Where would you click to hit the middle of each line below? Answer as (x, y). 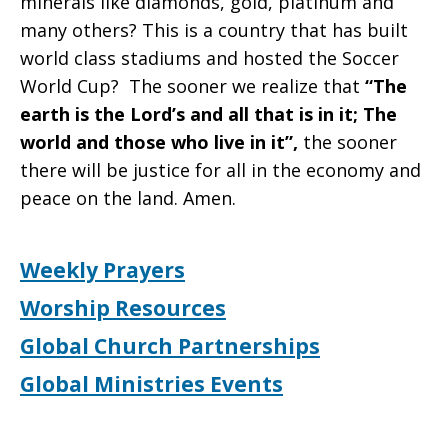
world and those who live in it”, (161, 142)
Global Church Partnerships (170, 346)
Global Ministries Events (151, 384)
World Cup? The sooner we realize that (192, 86)
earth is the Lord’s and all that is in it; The (208, 114)
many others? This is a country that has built (214, 30)
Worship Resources (123, 308)
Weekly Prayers (102, 270)
